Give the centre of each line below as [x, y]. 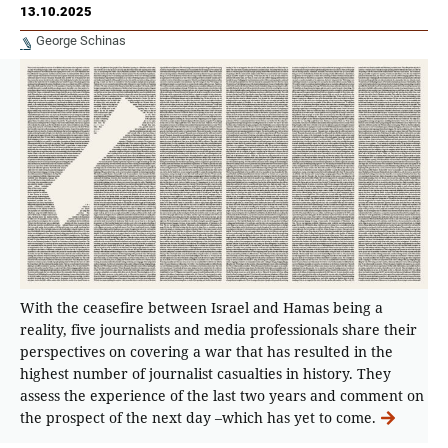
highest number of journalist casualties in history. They [205, 373]
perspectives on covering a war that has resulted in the [206, 351]
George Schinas [81, 40]
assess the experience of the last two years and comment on [222, 395]
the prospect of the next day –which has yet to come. [198, 417]
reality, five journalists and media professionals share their [218, 329]
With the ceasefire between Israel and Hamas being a [201, 307]
